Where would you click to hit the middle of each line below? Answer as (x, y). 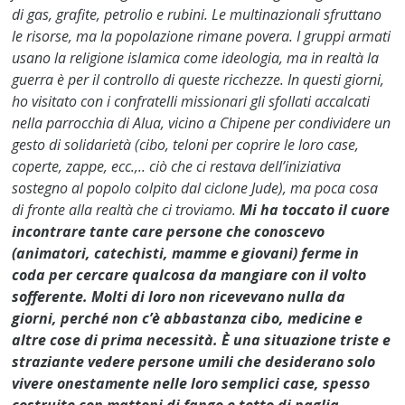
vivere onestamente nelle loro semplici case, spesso (191, 383)
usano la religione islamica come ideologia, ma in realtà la (196, 57)
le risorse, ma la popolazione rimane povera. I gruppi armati (202, 36)
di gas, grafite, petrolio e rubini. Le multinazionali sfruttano (197, 14)
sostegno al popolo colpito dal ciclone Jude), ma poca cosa (195, 188)
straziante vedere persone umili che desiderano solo (194, 361)
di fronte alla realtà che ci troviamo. (126, 209)
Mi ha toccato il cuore (315, 209)
